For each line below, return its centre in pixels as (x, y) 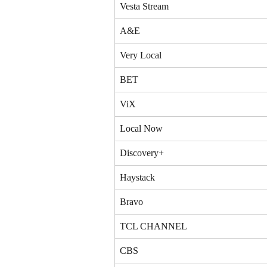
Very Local (141, 55)
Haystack (137, 177)
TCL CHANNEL (153, 226)
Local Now (141, 128)
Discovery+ (142, 153)
